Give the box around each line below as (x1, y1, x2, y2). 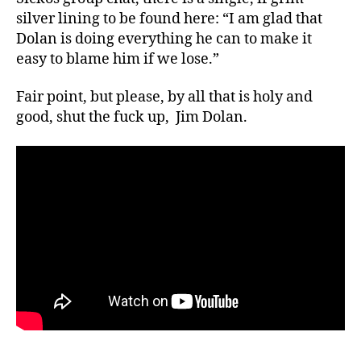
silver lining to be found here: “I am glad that (16, 9, 322, 28)
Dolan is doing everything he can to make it (16, 29, 312, 48)
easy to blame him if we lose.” (16, 49, 219, 68)
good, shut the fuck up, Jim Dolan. (16, 108, 247, 127)
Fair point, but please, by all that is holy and (16, 88, 313, 107)
